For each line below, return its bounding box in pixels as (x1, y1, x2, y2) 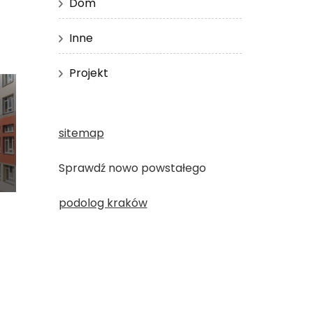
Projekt (68, 64, 108, 81)
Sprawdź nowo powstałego (58, 159, 206, 176)
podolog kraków (58, 194, 147, 211)
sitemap (58, 124, 104, 141)
